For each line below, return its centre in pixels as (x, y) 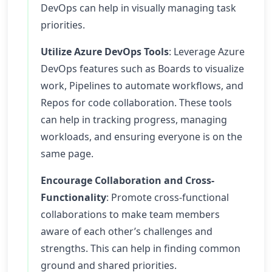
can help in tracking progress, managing (134, 120)
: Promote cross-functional (168, 197)
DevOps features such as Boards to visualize (142, 69)
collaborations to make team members (130, 214)
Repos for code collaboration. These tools (136, 103)
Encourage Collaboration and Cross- (127, 180)
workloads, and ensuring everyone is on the (141, 137)
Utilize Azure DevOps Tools (105, 52)
